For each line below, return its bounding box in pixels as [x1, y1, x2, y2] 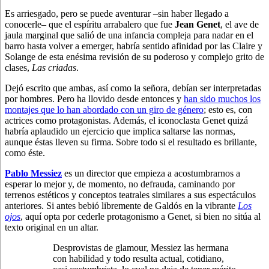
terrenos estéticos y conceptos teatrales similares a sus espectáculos [5, 189, 256, 200]
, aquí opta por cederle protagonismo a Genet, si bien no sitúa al [20, 211, 261, 222]
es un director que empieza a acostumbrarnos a [62, 168, 240, 178]
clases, [5, 62, 32, 73]
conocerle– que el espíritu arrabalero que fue [5, 19, 175, 29]
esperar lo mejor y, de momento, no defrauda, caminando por [5, 178, 235, 189]
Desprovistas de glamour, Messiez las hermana [53, 242, 229, 253]
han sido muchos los [184, 93, 261, 104]
